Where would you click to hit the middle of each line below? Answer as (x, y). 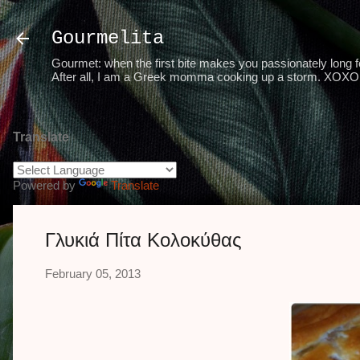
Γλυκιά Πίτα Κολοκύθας (143, 240)
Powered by (46, 185)
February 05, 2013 (93, 274)
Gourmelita (108, 38)
